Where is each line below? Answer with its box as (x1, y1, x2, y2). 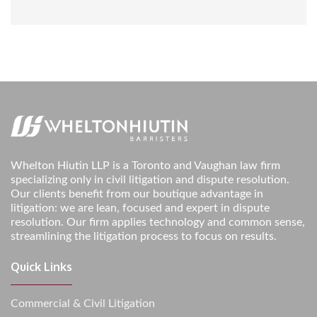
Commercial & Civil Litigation (11, 297, 155, 309)
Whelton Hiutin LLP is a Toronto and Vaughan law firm (11, 159, 280, 171)
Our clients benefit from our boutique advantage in (11, 188, 263, 200)
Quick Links (11, 259, 72, 274)
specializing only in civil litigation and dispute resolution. (11, 173, 289, 185)
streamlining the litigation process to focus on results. (11, 230, 277, 242)
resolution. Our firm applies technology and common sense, (11, 216, 305, 228)
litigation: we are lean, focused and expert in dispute (11, 202, 270, 214)
